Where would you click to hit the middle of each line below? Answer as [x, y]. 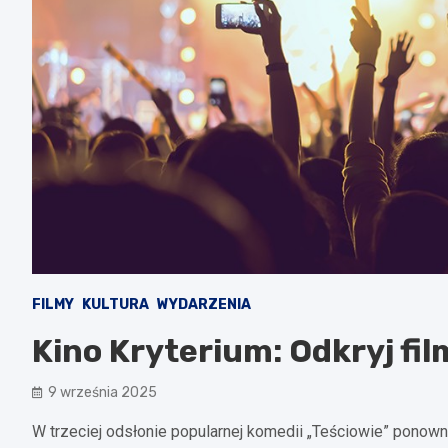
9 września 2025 [102, 392]
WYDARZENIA [204, 304]
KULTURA [115, 304]
